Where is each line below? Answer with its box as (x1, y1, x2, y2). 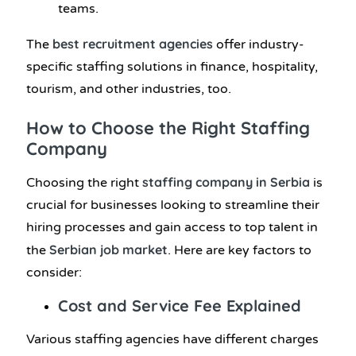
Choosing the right (26, 174, 139, 191)
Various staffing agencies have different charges (26, 331, 319, 347)
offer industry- (213, 37, 304, 53)
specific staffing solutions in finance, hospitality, (26, 59, 318, 75)
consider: (26, 264, 82, 281)
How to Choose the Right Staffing (26, 117, 310, 140)
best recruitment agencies (52, 36, 213, 52)
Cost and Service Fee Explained (58, 295, 301, 315)
